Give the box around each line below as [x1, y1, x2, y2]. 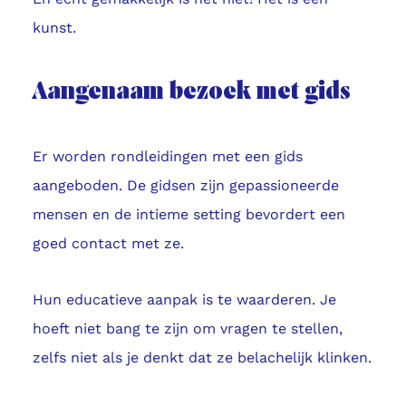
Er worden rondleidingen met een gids [32, 148, 303, 166]
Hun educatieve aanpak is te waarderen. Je [32, 291, 336, 309]
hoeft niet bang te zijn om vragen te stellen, [32, 320, 343, 338]
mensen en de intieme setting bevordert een [32, 206, 345, 224]
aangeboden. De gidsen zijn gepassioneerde [32, 177, 339, 195]
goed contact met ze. [32, 235, 184, 253]
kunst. [32, 19, 76, 37]
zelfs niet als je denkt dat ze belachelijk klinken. [32, 349, 372, 367]
